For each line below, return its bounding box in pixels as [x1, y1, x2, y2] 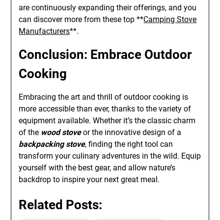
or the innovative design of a [81, 128, 182, 137]
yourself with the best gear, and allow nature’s [19, 163, 176, 172]
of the [19, 128, 41, 137]
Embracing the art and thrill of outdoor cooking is [19, 92, 189, 102]
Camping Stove [143, 15, 197, 24]
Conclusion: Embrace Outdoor [19, 47, 192, 62]
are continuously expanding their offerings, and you [19, 3, 197, 12]
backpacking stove [19, 139, 85, 149]
